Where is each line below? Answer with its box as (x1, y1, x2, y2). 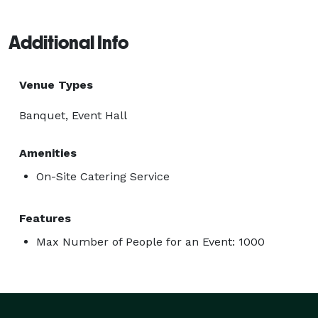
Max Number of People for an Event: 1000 (36, 234, 265, 248)
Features (19, 211, 71, 225)
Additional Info (9, 31, 128, 53)
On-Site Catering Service (36, 169, 170, 183)
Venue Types (19, 77, 93, 92)
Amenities (19, 146, 77, 160)
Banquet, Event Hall (19, 108, 127, 122)
